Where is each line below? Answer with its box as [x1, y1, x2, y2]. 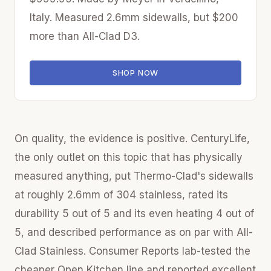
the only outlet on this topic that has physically [15, 151, 243, 163]
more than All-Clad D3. [30, 30, 140, 42]
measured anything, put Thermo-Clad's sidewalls [15, 170, 253, 182]
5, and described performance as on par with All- [15, 226, 253, 238]
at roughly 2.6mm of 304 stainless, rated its [15, 189, 228, 201]
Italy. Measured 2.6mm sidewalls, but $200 [30, 11, 238, 24]
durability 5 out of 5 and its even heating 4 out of [15, 207, 254, 220]
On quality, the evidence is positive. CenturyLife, [15, 132, 250, 145]
